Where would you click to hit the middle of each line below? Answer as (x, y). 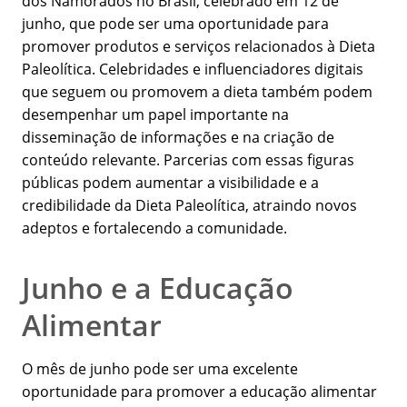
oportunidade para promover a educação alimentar (199, 392)
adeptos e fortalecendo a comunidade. (154, 228)
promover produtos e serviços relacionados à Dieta (199, 47)
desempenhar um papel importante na (155, 115)
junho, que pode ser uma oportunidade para (175, 24)
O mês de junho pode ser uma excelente (160, 369)
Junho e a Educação (158, 288)
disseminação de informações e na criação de (178, 138)
